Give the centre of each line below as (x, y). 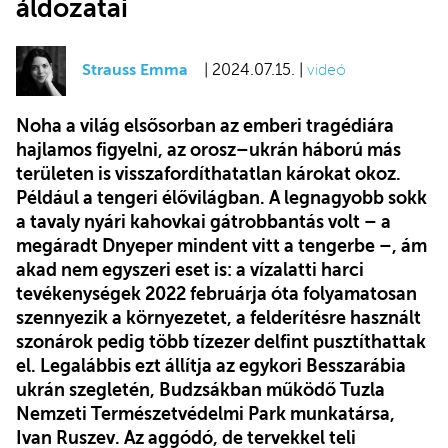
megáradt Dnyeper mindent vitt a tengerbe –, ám (221, 245)
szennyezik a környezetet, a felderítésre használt (218, 317)
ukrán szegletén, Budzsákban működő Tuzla (200, 389)
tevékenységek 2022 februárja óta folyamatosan (216, 293)
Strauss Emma (135, 70)
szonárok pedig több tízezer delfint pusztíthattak (221, 341)
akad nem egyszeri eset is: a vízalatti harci (190, 269)
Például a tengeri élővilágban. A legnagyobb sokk (221, 197)
